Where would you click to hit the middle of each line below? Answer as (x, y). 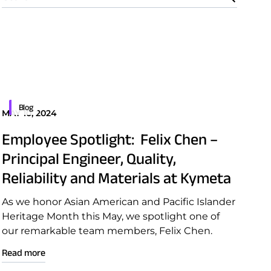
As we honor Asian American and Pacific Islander (118, 202)
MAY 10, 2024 (29, 113)
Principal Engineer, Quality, (89, 158)
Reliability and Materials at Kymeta (116, 178)
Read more (23, 253)
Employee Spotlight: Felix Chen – (109, 139)
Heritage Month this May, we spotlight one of (110, 216)
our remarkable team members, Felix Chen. (107, 231)
